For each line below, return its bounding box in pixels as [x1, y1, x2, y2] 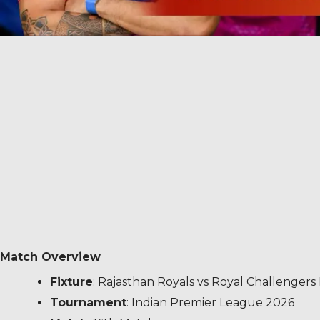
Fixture [50, 274, 93, 289]
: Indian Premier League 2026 [126, 295, 294, 309]
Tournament [50, 295, 126, 309]
